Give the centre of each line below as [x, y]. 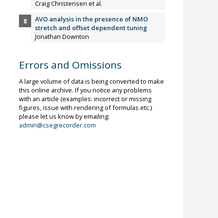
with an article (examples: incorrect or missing [85, 99]
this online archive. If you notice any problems [85, 90]
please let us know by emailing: [64, 116]
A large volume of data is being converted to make [91, 81]
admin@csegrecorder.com [57, 125]
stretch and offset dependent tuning [91, 28]
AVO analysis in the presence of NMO [92, 19]
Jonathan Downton [62, 37]
